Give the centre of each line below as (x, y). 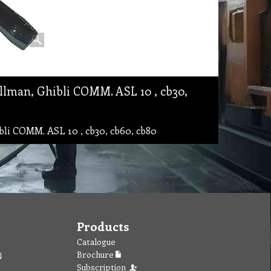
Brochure (96, 254)
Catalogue (96, 242)
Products (103, 226)
